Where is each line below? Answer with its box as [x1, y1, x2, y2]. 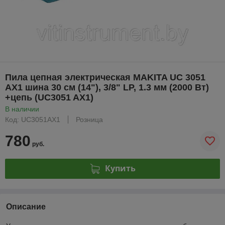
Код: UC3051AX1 [5, 115, 60, 124]
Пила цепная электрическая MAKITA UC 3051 [5, 72, 205, 82]
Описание [6, 202, 46, 211]
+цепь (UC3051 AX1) [5, 92, 93, 102]
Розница [76, 115, 103, 124]
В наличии [5, 104, 39, 113]
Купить [104, 163, 136, 174]
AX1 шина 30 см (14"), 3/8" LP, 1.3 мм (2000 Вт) [5, 82, 209, 92]
